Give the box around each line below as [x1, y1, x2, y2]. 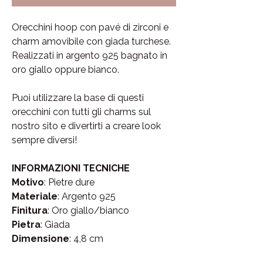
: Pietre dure [44, 177, 95, 188]
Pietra [12, 219, 41, 231]
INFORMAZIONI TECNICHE [12, 163, 130, 174]
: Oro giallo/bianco [48, 205, 129, 217]
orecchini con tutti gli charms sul [12, 106, 151, 118]
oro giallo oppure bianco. [12, 64, 119, 76]
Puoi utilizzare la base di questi [12, 92, 144, 104]
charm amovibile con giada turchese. [12, 36, 171, 48]
